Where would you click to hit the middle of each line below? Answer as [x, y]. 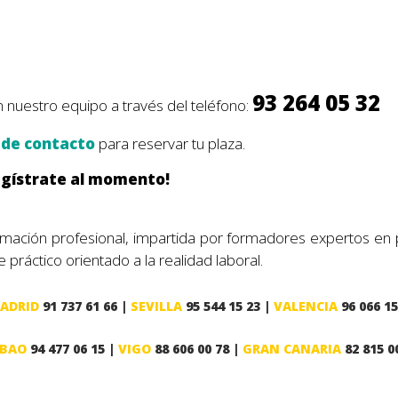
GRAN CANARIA [294, 349]
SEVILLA [158, 306]
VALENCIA [307, 306]
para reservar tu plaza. [171, 144]
